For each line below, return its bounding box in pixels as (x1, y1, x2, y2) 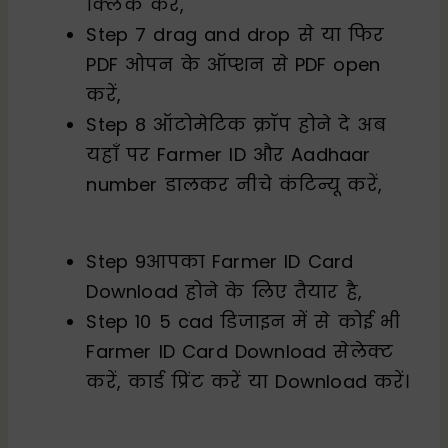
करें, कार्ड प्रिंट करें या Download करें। (86, 368, 410, 394)
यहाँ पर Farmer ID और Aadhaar (86, 141, 371, 167)
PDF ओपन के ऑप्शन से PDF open (86, 51, 381, 77)
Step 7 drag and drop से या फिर (86, 21, 385, 47)
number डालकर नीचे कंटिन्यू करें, (86, 171, 383, 197)
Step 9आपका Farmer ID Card (86, 248, 354, 274)
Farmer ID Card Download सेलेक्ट (86, 338, 394, 364)
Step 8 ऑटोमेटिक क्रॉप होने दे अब (86, 111, 386, 137)
